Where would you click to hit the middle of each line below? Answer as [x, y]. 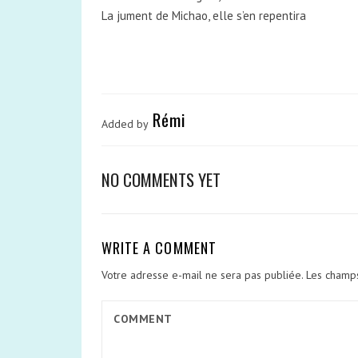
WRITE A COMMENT [159, 248]
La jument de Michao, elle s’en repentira [204, 16]
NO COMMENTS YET [161, 179]
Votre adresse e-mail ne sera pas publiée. [202, 275]
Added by [125, 124]
